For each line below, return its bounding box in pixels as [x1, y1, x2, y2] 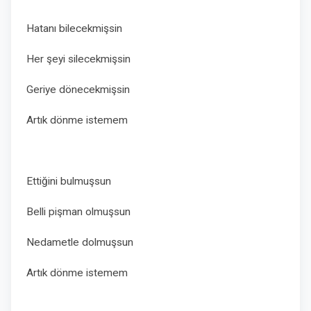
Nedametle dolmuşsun [26, 236, 136, 249]
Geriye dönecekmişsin [26, 83, 135, 96]
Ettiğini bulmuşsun [26, 175, 114, 187]
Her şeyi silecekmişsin [26, 53, 131, 65]
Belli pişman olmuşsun [26, 205, 133, 218]
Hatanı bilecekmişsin [26, 22, 122, 35]
